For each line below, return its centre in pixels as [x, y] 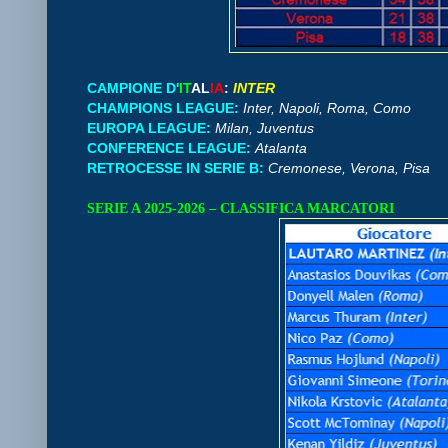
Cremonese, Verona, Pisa [351, 167]
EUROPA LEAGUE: [149, 127]
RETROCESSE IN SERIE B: [175, 167]
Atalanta [283, 147]
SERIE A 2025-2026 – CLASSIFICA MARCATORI [242, 207]
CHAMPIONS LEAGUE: [163, 107]
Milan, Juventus [266, 127]
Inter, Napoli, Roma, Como [327, 107]
